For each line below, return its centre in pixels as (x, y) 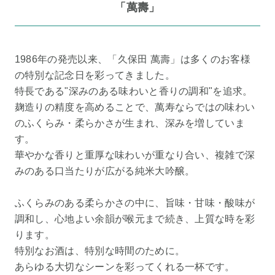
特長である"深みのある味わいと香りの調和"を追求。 (134, 91)
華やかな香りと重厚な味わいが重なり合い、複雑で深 (135, 155)
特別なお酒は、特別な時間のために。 (100, 251)
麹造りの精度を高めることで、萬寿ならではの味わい (135, 107)
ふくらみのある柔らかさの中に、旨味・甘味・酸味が (135, 203)
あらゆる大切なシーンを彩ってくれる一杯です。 (125, 267)
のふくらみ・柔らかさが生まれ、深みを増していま (130, 123)
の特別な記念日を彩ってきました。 (95, 76)
